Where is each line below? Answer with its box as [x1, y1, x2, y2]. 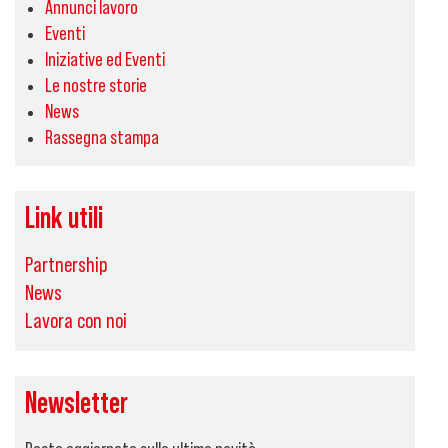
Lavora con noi [25, 310, 127, 332]
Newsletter [25, 389, 128, 419]
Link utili [25, 204, 103, 234]
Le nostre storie [45, 76, 147, 96]
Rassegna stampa [45, 128, 159, 148]
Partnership [25, 254, 108, 276]
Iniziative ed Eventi [45, 50, 165, 70]
